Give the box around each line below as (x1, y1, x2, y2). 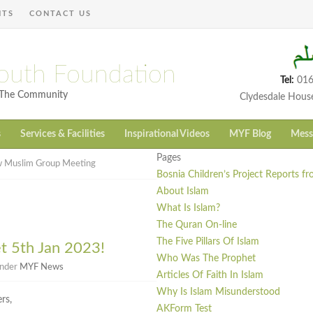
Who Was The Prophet (156, 254, 256, 264)
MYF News (20, 263, 64, 272)
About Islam (156, 187, 209, 197)
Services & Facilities (20, 129, 105, 140)
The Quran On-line (156, 220, 237, 231)
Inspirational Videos (124, 129, 210, 140)
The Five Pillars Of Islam (156, 237, 259, 247)
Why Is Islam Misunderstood (156, 287, 280, 298)
